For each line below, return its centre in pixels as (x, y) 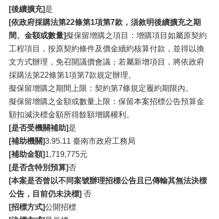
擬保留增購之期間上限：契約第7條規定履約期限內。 (101, 88)
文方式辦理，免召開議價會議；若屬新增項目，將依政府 (107, 62)
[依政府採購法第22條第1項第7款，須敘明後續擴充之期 (105, 22)
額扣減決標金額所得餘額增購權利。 (71, 115)
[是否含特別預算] (39, 168)
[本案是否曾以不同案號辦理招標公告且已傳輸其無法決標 (108, 181)
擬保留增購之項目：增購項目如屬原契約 (136, 36)
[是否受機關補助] (39, 128)
